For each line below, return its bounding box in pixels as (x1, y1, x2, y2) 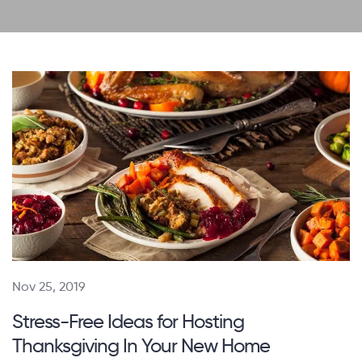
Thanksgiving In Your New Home (12, 334, 270, 358)
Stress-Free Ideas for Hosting (12, 309, 244, 334)
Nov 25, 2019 (12, 279, 86, 295)
